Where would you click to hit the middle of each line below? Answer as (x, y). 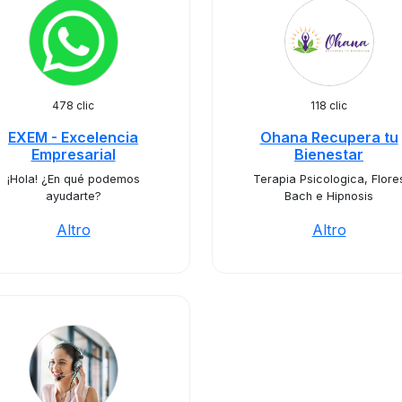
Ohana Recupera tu (329, 137)
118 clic (329, 105)
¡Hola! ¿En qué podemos (73, 179)
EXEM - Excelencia (73, 137)
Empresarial (73, 154)
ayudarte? (73, 196)
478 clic (73, 105)
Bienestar (329, 154)
